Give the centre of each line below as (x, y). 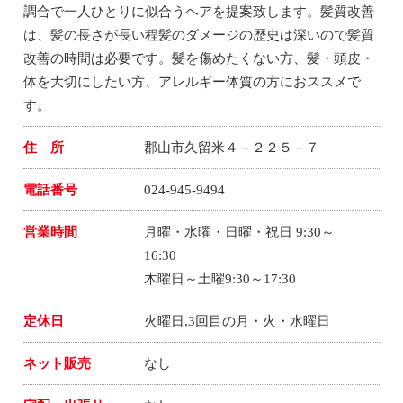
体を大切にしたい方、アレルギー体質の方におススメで (193, 81)
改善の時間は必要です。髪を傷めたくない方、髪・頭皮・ (199, 58)
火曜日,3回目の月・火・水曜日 (237, 321)
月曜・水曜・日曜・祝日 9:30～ (239, 232)
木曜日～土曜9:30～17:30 (219, 278)
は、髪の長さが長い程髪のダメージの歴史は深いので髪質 (199, 35)
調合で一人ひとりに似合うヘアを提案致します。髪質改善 (199, 11)
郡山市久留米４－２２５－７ (231, 147)
